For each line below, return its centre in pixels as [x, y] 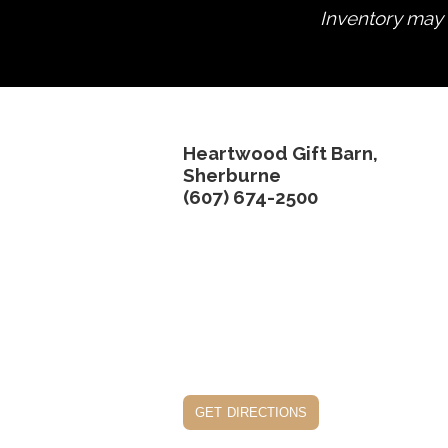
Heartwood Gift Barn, [280, 153]
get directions [251, 411]
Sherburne [232, 175]
